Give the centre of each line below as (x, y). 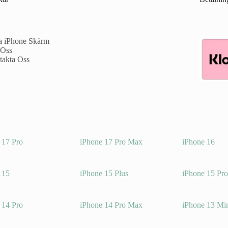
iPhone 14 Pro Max (111, 205)
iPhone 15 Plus (104, 174)
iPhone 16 (199, 142)
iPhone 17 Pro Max (111, 142)
